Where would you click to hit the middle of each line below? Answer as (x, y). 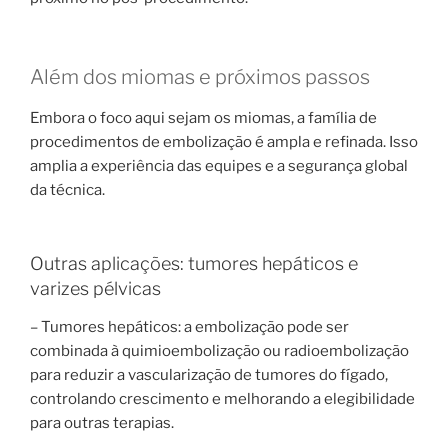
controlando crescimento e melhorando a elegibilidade (222, 398)
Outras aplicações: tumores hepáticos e (194, 264)
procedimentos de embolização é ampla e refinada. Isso (224, 141)
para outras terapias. (102, 422)
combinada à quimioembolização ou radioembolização (219, 350)
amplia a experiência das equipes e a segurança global (219, 165)
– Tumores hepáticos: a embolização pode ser (189, 326)
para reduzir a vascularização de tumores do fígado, (209, 374)
